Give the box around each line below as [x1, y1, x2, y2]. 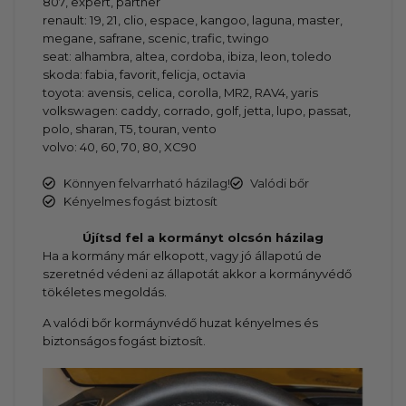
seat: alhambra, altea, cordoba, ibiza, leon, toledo [43, 49, 333, 64]
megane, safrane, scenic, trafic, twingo [43, 31, 270, 46]
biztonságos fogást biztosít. [43, 333, 209, 349]
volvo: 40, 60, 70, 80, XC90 [43, 140, 198, 155]
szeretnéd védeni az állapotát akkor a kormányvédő [43, 266, 353, 282]
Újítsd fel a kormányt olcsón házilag [82, 230, 324, 246]
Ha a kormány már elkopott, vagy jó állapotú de [43, 248, 323, 264]
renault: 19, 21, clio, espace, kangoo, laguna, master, [43, 13, 343, 28]
